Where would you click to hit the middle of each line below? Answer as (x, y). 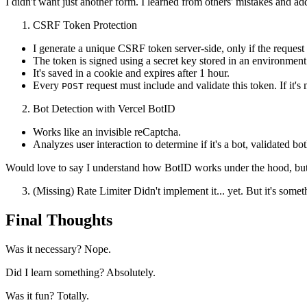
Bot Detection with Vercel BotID (104, 109)
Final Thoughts (59, 220)
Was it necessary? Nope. (58, 249)
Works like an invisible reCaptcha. (107, 132)
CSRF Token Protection (85, 25)
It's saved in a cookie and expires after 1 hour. (131, 73)
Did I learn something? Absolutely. (81, 273)
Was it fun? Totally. (47, 296)
